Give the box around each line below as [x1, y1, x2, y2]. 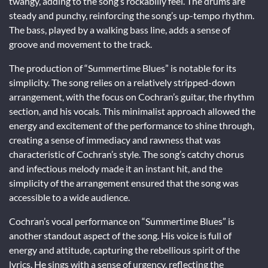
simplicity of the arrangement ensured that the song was [9, 176, 239, 188]
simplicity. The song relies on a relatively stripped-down [9, 76, 235, 88]
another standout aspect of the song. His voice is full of [9, 229, 232, 241]
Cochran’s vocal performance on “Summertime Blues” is [9, 215, 234, 227]
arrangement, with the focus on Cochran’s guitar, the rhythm [9, 90, 254, 102]
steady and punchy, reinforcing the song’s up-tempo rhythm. [9, 9, 254, 21]
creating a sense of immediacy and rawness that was [9, 133, 221, 145]
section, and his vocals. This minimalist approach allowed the [9, 105, 255, 117]
